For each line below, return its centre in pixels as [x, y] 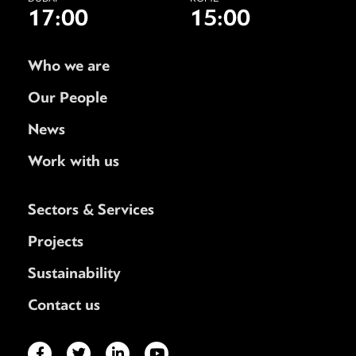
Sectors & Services [91, 209]
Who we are [69, 65]
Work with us [74, 161]
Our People [68, 97]
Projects [56, 241]
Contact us [64, 304]
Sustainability [74, 273]
